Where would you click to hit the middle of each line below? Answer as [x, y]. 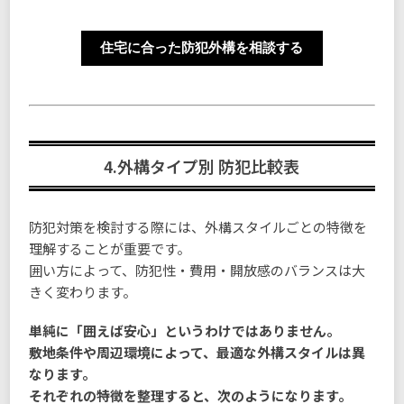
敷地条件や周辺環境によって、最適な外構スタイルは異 [197, 353]
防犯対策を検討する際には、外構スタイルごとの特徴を [198, 227]
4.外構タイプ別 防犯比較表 [202, 166]
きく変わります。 [83, 292]
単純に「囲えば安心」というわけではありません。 [185, 331]
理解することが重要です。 [110, 249]
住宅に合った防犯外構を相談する [202, 48]
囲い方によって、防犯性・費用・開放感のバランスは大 [197, 271]
